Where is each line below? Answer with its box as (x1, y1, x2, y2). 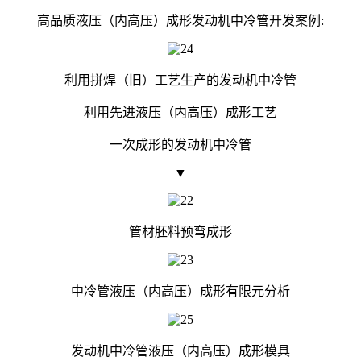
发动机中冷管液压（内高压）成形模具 (71, 343, 290, 358)
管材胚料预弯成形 (129, 224, 232, 239)
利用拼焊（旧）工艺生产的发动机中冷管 (64, 73, 297, 87)
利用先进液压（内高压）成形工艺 (84, 105, 277, 119)
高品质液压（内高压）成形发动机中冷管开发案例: (37, 13, 324, 27)
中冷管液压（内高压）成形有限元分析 (71, 284, 290, 298)
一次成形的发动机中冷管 (110, 137, 251, 151)
